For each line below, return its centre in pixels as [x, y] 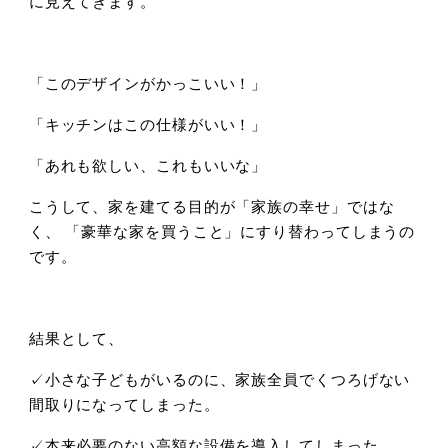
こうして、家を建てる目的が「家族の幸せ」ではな [211, 205]
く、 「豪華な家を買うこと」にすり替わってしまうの [222, 230]
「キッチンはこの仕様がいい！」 [148, 123]
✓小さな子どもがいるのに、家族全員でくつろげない [219, 378]
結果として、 [76, 337]
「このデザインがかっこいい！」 [148, 82]
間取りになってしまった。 [124, 403]
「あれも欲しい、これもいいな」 [148, 164]
